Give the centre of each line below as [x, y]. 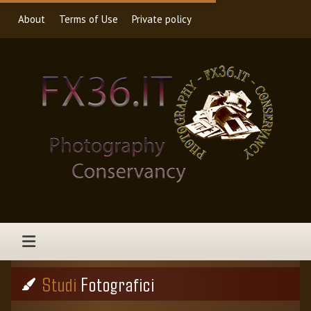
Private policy [162, 19]
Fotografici [116, 284]
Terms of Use [89, 19]
